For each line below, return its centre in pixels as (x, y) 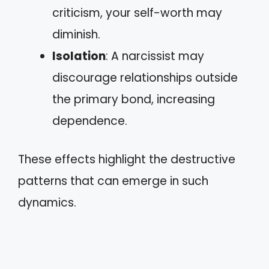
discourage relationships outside (145, 77)
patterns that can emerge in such (113, 181)
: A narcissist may (155, 56)
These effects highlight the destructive (127, 159)
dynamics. (47, 203)
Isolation (79, 56)
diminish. (76, 34)
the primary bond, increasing (134, 99)
